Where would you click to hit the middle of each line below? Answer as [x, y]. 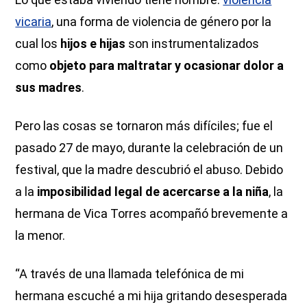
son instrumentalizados [194, 43]
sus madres [49, 87]
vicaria [34, 21]
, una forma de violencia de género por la [162, 21]
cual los [38, 43]
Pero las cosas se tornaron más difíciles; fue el [144, 125]
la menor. [40, 235]
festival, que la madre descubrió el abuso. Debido [149, 169]
